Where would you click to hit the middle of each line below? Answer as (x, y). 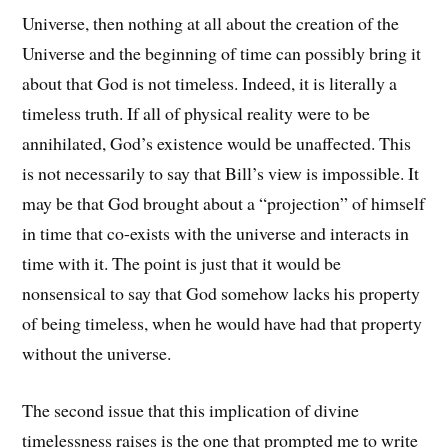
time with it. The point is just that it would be (182, 263)
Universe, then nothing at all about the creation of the (211, 23)
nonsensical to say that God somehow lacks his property (221, 293)
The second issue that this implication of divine (191, 410)
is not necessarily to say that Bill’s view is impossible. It (221, 173)
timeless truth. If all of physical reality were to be (196, 113)
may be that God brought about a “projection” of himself (224, 203)
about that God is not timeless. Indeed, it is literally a (210, 83)
